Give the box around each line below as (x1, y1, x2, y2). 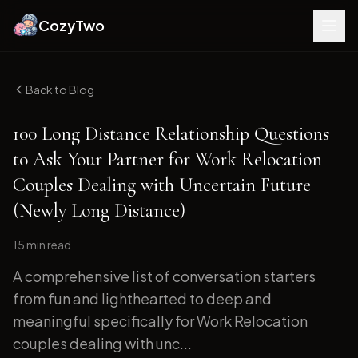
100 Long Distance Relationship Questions (13, 122, 329, 145)
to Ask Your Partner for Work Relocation (13, 148, 322, 171)
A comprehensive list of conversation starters (13, 267, 316, 285)
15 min (13, 237, 46, 252)
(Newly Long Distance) (13, 199, 185, 222)
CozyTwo (38, 16, 105, 34)
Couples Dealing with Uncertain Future (13, 173, 311, 197)
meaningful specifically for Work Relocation (13, 312, 308, 330)
